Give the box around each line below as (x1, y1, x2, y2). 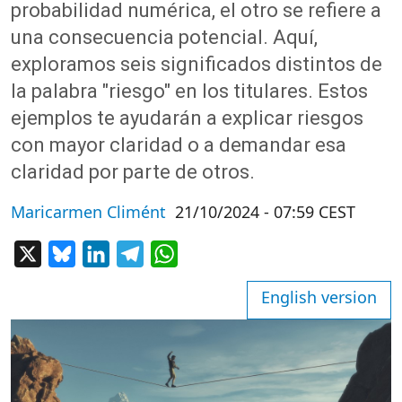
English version (261, 286, 377, 309)
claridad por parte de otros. (11, 161, 255, 184)
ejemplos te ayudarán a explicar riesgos (11, 107, 363, 130)
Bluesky (75, 242, 127, 263)
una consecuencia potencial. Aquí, (11, 26, 318, 49)
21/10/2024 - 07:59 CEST (175, 201, 355, 223)
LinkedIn (109, 242, 168, 263)
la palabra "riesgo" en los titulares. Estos (11, 80, 368, 103)
